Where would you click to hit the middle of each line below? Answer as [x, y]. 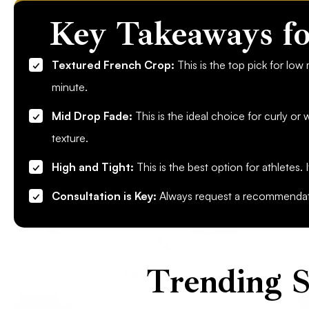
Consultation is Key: [104, 196]
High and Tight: [93, 167]
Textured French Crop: [113, 65]
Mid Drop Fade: [92, 116]
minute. [70, 87]
